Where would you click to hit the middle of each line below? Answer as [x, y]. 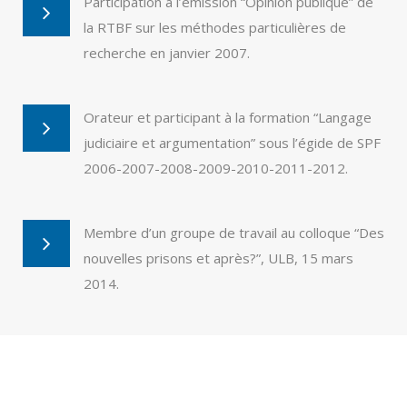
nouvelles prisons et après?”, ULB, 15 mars [218, 258]
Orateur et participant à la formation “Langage [228, 117]
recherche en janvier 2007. [167, 53]
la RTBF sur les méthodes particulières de [215, 27]
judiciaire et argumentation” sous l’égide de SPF [232, 143]
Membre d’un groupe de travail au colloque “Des [234, 233]
